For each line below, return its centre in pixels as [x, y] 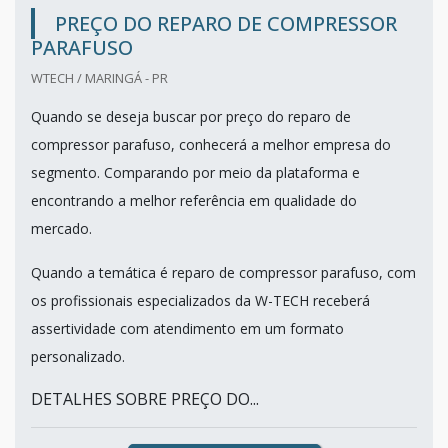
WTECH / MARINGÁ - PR [99, 78]
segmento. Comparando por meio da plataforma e [195, 173]
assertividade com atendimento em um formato [187, 329]
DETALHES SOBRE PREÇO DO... [145, 399]
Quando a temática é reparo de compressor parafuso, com [223, 273]
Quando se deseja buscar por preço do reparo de [191, 117]
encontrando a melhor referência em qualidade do [194, 201]
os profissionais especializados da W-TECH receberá [200, 301]
